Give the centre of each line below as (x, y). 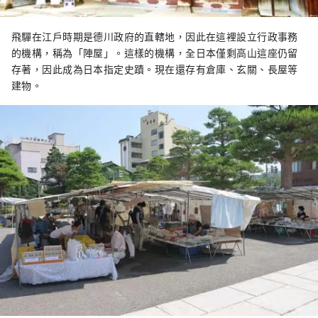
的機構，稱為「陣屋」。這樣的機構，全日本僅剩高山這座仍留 (155, 53)
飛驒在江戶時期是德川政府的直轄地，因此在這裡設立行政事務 (155, 37)
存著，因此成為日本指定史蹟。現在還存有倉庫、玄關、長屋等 (155, 69)
